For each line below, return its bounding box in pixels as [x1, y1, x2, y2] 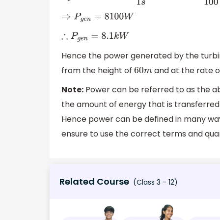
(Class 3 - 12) [131, 177, 178, 187]
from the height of [61, 64, 134, 76]
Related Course [59, 175, 129, 188]
